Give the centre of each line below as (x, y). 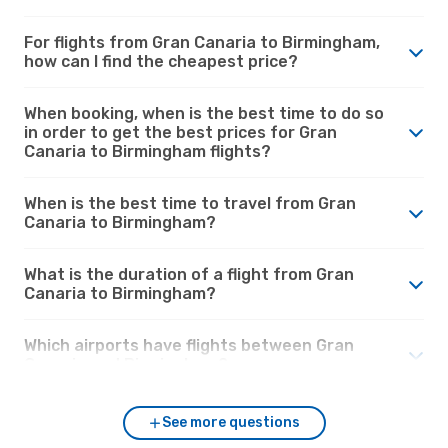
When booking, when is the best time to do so (204, 113)
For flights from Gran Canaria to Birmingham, (202, 42)
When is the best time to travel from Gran (190, 203)
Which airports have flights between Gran (189, 345)
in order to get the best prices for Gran (180, 132)
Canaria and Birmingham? (126, 364)
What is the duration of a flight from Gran (189, 274)
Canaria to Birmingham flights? (147, 151)
